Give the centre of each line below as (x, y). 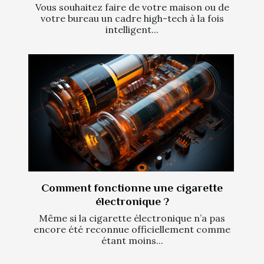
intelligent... (132, 29)
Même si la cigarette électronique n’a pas (132, 218)
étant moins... (132, 241)
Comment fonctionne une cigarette (132, 188)
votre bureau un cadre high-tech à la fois (132, 18)
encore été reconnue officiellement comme (132, 230)
